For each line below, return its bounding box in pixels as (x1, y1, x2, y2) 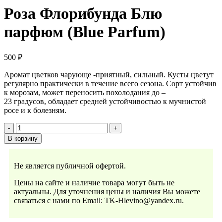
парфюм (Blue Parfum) (4, 23, 166, 41)
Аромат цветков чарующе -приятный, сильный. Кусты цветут (4, 70, 214, 79)
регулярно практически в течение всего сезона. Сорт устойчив (4, 79, 217, 88)
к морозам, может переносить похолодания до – (4, 88, 166, 97)
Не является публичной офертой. (14, 162, 126, 170)
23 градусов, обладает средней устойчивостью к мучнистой (4, 97, 206, 106)
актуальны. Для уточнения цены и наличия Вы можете (14, 187, 200, 196)
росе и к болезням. (4, 106, 66, 115)
